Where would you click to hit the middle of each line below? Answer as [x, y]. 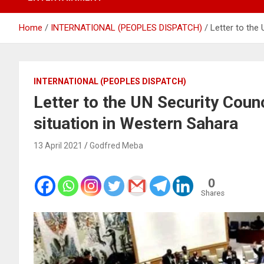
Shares [213, 193]
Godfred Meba [116, 145]
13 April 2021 [58, 145]
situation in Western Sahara [136, 123]
